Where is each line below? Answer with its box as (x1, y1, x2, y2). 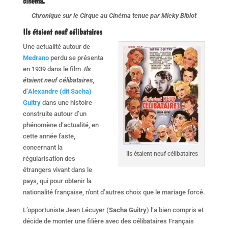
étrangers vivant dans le (22, 165, 92, 174)
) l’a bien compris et (146, 206, 204, 214)
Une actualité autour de (22, 42, 90, 50)
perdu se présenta (50, 53, 103, 62)
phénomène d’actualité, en (22, 121, 99, 129)
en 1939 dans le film (22, 65, 84, 73)
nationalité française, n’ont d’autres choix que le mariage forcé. (22, 188, 205, 196)
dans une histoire (40, 98, 92, 106)
